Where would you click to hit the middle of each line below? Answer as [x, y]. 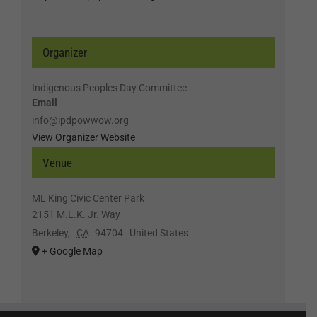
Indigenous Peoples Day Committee [109, 88]
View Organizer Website [83, 138]
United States [158, 233]
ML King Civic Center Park [88, 198]
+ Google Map [72, 252]
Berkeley [50, 233]
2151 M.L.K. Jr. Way [76, 215]
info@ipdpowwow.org [80, 121]
